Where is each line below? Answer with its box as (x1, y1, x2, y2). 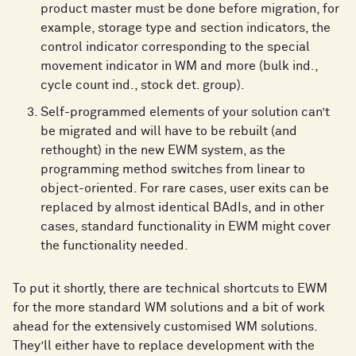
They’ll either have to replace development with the (13, 339, 315, 353)
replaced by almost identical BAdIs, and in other (41, 201, 324, 215)
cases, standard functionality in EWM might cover (41, 220, 331, 234)
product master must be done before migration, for (41, 2, 339, 16)
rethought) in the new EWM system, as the (41, 144, 285, 157)
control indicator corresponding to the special (41, 41, 310, 54)
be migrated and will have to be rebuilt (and (41, 125, 297, 138)
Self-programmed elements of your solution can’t (41, 106, 330, 119)
